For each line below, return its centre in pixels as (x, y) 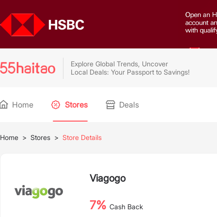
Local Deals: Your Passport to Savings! (130, 72)
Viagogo (108, 178)
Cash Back (126, 207)
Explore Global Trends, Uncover (119, 64)
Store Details (82, 137)
